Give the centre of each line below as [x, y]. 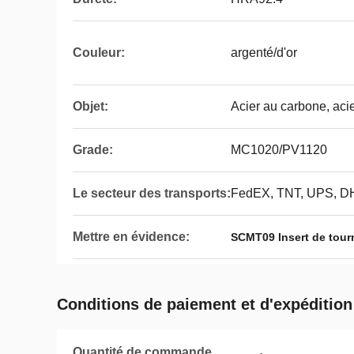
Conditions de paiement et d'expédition [205, 304]
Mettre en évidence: [131, 237]
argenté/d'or [264, 53]
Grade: [93, 150]
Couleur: [99, 53]
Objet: [90, 106]
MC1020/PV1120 [279, 150]
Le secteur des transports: [152, 193]
